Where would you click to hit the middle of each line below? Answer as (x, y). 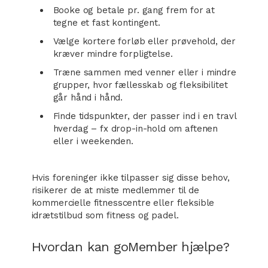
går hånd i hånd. (88, 98)
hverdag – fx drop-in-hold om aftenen (135, 129)
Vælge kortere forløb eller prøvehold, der (144, 41)
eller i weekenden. (93, 141)
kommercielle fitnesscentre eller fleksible (123, 203)
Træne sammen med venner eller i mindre (144, 72)
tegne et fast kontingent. (106, 23)
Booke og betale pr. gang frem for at (134, 10)
